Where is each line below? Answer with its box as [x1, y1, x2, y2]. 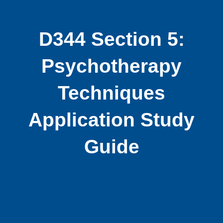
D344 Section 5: [38, 28, 185, 50]
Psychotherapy [41, 55, 182, 77]
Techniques [58, 82, 165, 104]
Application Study [28, 109, 195, 131]
